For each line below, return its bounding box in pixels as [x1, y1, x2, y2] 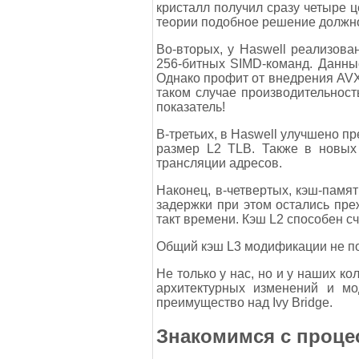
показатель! [156, 99, 225, 114]
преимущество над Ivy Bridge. [156, 295, 333, 309]
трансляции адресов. [156, 155, 282, 170]
